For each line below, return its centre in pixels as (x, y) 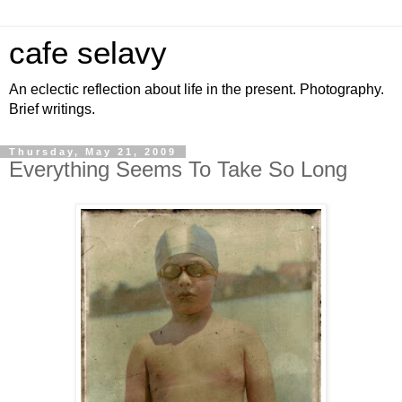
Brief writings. (52, 109)
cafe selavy (88, 53)
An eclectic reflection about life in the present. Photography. (197, 89)
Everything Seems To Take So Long (178, 169)
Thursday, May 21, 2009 (93, 152)
